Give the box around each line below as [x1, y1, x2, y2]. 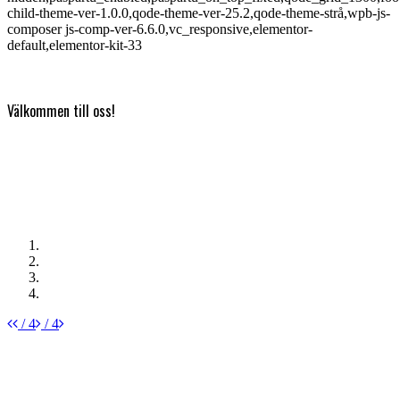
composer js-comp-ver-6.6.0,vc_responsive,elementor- [7, 21, 312, 37]
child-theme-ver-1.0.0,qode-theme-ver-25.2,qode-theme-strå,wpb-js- [7, 5, 390, 21]
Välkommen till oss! [7, 100, 115, 122]
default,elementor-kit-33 [7, 37, 142, 54]
